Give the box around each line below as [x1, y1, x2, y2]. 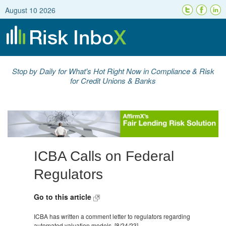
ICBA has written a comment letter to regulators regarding [34, 211, 191, 220]
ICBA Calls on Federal [34, 148, 175, 164]
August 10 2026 [5, 5, 55, 15]
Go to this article [34, 191, 94, 202]
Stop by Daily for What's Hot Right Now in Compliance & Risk [12, 66, 214, 76]
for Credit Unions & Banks [70, 75, 156, 86]
